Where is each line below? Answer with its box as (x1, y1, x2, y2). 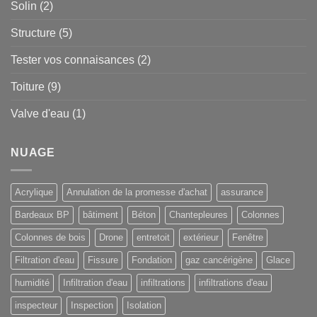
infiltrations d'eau (199, 277, 267, 288)
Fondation (132, 254, 172, 265)
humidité (15, 277, 50, 288)
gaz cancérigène (185, 254, 253, 265)
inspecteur (15, 299, 57, 311)
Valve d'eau (11, 108, 69, 120)
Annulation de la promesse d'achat (67, 186, 207, 197)
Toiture (11, 81, 45, 93)
